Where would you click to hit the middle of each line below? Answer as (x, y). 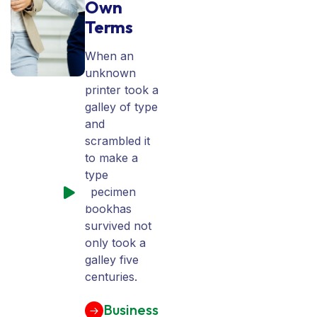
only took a (115, 243)
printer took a (121, 90)
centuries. (111, 277)
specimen (110, 192)
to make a (111, 158)
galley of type (121, 107)
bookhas (108, 209)
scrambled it (117, 141)
